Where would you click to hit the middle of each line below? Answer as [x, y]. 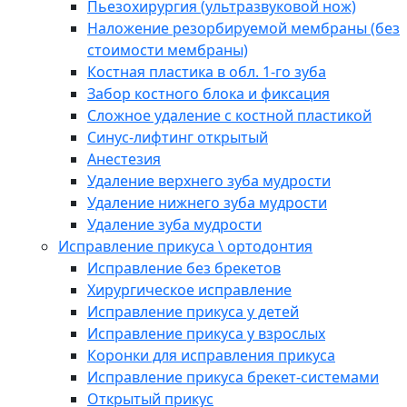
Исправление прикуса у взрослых [206, 334]
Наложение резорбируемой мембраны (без [243, 29]
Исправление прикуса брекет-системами [233, 377]
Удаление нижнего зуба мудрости [207, 203]
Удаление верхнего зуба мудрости [209, 181]
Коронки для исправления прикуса [211, 356]
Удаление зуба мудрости [174, 225]
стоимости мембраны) [168, 50]
